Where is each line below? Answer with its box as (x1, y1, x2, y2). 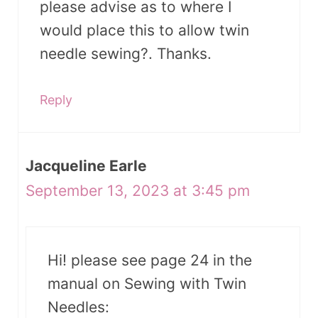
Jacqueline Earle (26, 157, 147, 175)
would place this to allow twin (40, 21, 249, 39)
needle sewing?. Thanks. (40, 44, 212, 62)
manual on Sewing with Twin (48, 274, 246, 292)
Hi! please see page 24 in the (48, 251, 252, 269)
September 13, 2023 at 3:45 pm (26, 182, 250, 200)
